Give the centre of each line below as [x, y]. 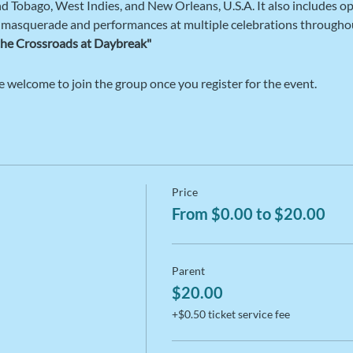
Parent [188, 271]
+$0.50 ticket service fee [230, 314]
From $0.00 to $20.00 [248, 214]
